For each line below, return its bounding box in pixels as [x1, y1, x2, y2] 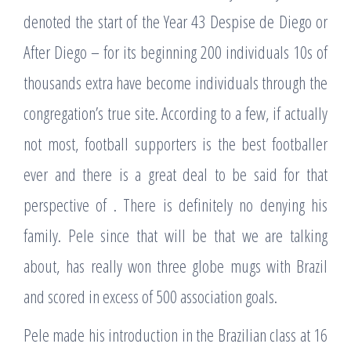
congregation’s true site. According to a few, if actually [24, 100, 327, 125]
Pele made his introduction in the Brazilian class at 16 [24, 322, 327, 346]
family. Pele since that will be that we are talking [24, 223, 327, 247]
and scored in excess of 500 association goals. [24, 284, 277, 308]
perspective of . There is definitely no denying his [24, 192, 327, 216]
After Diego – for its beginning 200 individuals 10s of [24, 39, 327, 63]
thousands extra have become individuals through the [24, 70, 327, 94]
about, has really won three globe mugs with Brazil [24, 253, 327, 277]
